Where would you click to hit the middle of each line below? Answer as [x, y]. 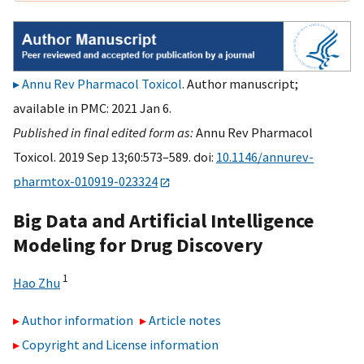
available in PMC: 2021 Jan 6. [92, 108]
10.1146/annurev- [265, 157]
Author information [78, 321]
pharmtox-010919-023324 [85, 182]
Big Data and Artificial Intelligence [164, 220]
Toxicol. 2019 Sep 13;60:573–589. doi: [115, 157]
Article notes [185, 321]
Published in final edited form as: [104, 133]
